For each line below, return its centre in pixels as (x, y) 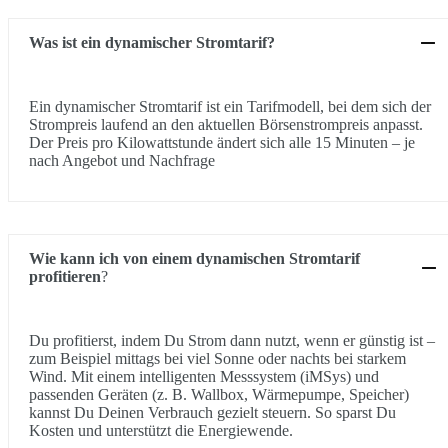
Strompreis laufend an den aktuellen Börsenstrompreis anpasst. (226, 125)
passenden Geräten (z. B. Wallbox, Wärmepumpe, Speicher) (219, 395)
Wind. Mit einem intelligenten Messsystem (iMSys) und (204, 377)
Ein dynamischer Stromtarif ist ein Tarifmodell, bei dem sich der (230, 107)
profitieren (65, 277)
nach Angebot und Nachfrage (122, 161)
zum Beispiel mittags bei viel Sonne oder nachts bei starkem (217, 359)
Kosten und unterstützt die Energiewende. (161, 431)
